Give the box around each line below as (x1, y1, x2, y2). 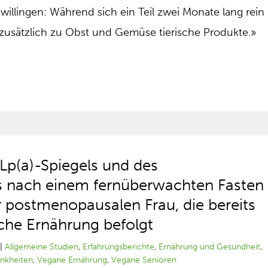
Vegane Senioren (111, 255, 177, 265)
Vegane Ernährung (37, 255, 108, 265)
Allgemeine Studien (5, 242, 79, 252)
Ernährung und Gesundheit (159, 242, 261, 252)
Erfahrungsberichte (83, 242, 155, 252)
